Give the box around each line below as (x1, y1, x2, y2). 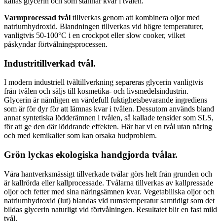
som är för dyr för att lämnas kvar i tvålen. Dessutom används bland (4, 105, 214, 113)
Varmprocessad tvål (4, 13, 71, 22)
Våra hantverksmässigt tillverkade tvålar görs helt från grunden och (4, 169, 212, 178)
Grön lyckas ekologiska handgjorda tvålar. (4, 149, 178, 160)
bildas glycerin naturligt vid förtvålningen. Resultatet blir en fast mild (4, 205, 217, 214)
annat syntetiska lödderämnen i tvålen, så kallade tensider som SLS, (4, 113, 214, 122)
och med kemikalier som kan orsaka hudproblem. (4, 131, 157, 140)
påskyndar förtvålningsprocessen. (4, 39, 108, 48)
